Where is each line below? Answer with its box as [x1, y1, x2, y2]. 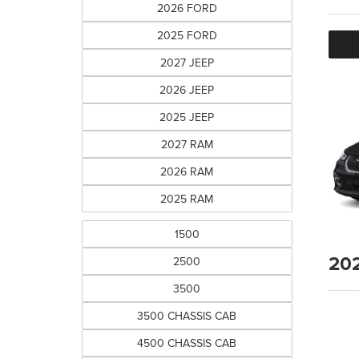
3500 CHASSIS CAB [137, 308, 237, 324]
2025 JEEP [159, 109, 215, 125]
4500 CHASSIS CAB [137, 335, 237, 351]
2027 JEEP [159, 54, 214, 71]
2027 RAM [160, 136, 213, 152]
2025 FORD [156, 27, 217, 43]
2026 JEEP [159, 82, 215, 98]
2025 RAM [160, 191, 214, 207]
